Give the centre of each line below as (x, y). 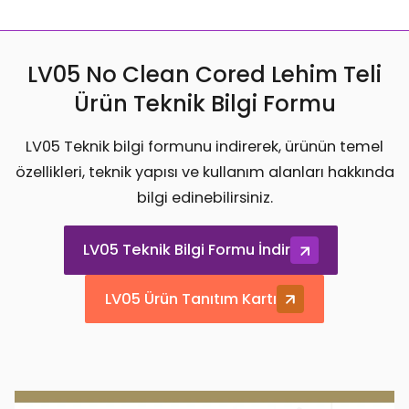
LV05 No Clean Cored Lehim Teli (204, 75)
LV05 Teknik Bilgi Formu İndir (187, 250)
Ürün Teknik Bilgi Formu (204, 104)
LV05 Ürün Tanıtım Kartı (190, 299)
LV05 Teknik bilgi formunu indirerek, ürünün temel (204, 146)
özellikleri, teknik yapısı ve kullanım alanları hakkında (204, 172)
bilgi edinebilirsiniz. (204, 197)
